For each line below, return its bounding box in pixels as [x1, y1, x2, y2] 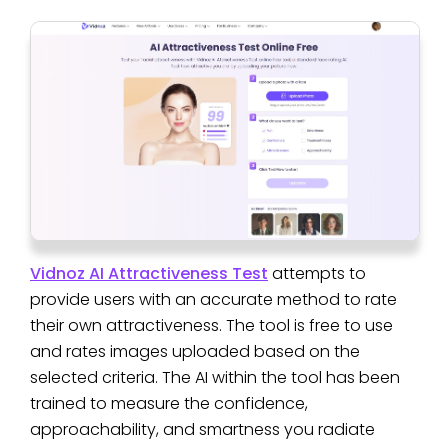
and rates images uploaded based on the [30, 340, 360, 364]
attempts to [268, 262, 366, 286]
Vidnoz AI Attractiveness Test [30, 262, 268, 286]
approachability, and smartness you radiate [30, 418, 375, 442]
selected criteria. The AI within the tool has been [30, 366, 400, 390]
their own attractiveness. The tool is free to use [30, 314, 393, 338]
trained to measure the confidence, [30, 392, 308, 416]
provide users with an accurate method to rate [30, 288, 397, 312]
